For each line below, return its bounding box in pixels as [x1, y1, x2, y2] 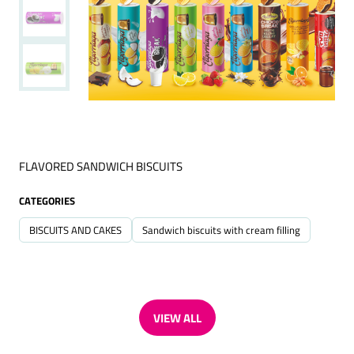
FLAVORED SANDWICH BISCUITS [19, 158, 183, 174]
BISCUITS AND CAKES [29, 223, 122, 237]
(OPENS [175, 316, 216, 334]
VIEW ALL [153, 309, 201, 326]
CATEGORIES [19, 194, 75, 208]
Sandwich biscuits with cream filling [142, 223, 300, 237]
